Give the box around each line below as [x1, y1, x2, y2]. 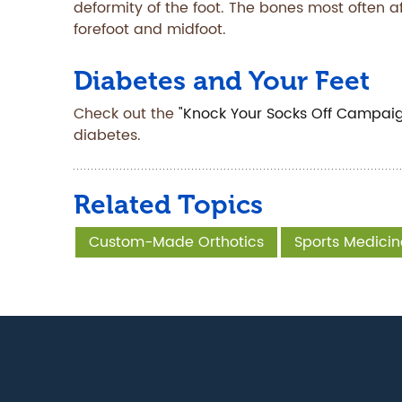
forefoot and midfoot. [74, 18, 226, 41]
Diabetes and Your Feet [74, 65, 370, 97]
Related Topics [74, 188, 263, 221]
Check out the [74, 102, 179, 126]
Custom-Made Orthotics [89, 231, 264, 254]
